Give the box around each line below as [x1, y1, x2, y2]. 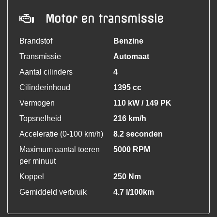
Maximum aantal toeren [19, 145, 100, 154]
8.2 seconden [113, 130, 163, 139]
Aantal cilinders [19, 68, 73, 77]
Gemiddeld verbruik [19, 188, 87, 197]
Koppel [19, 172, 44, 181]
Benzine [113, 37, 143, 46]
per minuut [19, 157, 56, 166]
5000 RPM [113, 145, 150, 154]
